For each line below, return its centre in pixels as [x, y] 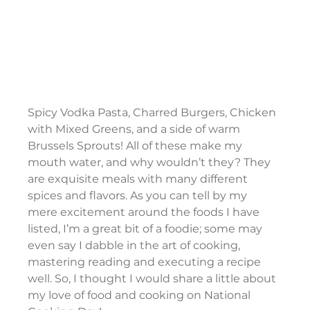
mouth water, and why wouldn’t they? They [151, 163]
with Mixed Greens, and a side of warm [136, 129]
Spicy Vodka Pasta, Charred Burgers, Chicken [154, 113]
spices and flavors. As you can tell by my [139, 196]
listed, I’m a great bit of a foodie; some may [147, 229]
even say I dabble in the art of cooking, [136, 246]
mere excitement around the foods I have [145, 212]
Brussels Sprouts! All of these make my [137, 146]
